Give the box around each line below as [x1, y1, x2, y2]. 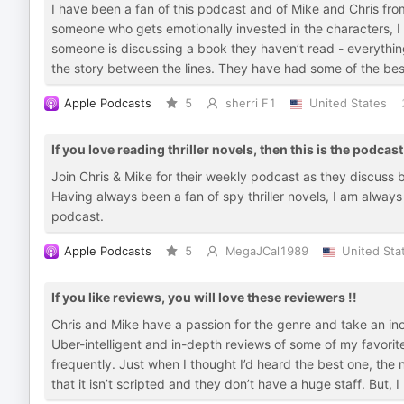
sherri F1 [225, 96, 276, 110]
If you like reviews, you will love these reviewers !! [51, 289, 357, 305]
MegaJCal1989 [225, 244, 308, 258]
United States [308, 96, 387, 110]
